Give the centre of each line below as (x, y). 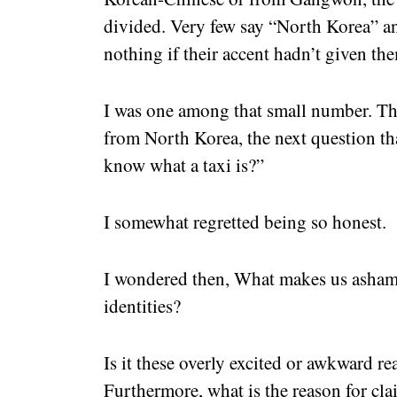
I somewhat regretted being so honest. (245, 222)
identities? (142, 306)
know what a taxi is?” (184, 165)
